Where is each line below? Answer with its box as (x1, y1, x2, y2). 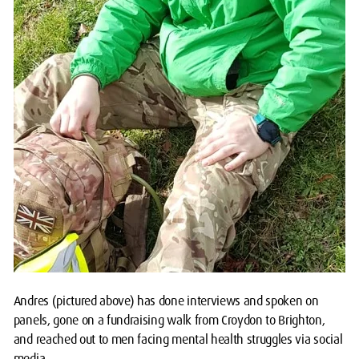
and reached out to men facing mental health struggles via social (13, 331, 343, 349)
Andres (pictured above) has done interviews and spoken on (13, 292, 319, 310)
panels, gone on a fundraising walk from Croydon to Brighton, (13, 312, 325, 329)
